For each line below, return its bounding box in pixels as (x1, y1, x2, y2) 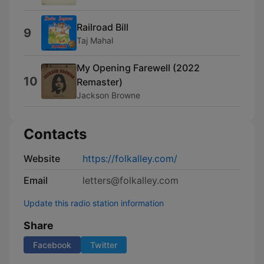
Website (24, 153, 60, 164)
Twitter (90, 240, 117, 250)
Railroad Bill (77, 21, 128, 33)
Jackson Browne (77, 90, 140, 100)
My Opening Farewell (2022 (77, 62, 200, 74)
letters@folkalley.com (82, 174, 179, 186)
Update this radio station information (24, 198, 164, 208)
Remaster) (77, 76, 123, 88)
